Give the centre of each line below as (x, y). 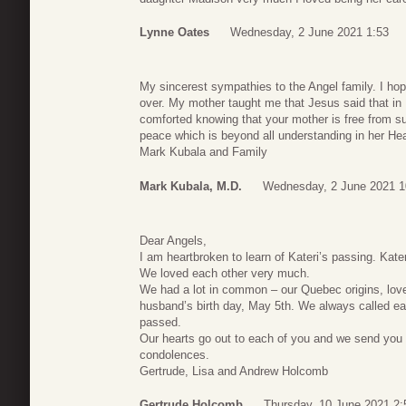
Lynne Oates (174, 33)
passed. (160, 322)
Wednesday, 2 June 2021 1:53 (309, 33)
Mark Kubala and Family (203, 152)
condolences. (174, 354)
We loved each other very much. (225, 273)
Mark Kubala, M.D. (191, 186)
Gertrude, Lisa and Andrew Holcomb (234, 371)
